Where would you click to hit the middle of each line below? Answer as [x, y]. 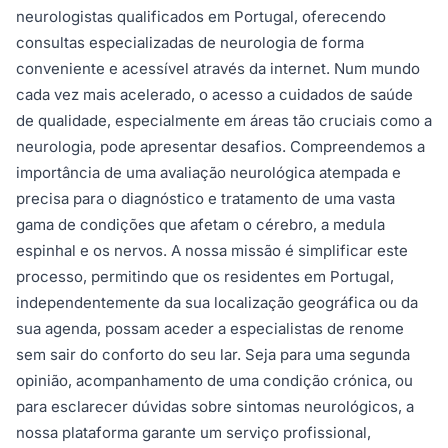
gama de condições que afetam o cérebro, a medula [200, 225]
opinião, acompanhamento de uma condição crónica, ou [214, 381]
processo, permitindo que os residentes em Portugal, [205, 277]
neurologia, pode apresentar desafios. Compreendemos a [220, 147]
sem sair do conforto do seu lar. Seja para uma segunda [213, 355]
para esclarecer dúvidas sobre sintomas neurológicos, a [215, 407]
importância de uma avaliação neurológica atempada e [208, 173]
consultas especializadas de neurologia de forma [190, 43]
